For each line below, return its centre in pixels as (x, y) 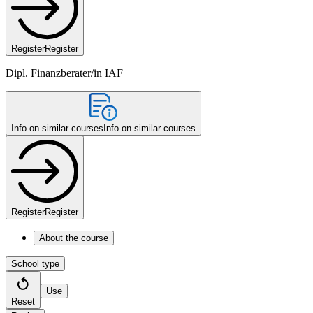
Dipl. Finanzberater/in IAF (64, 73)
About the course (74, 238)
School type (35, 263)
